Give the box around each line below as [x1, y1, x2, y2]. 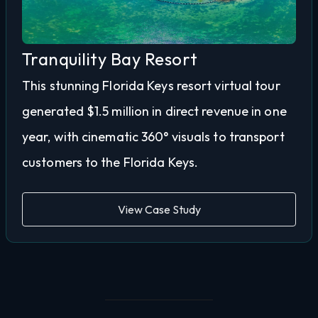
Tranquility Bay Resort [22, 48, 198, 70]
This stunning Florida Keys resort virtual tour [22, 77, 280, 94]
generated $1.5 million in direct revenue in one [22, 102, 287, 119]
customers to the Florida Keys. [22, 153, 199, 170]
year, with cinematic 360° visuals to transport [22, 128, 285, 145]
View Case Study [117, 202, 201, 216]
